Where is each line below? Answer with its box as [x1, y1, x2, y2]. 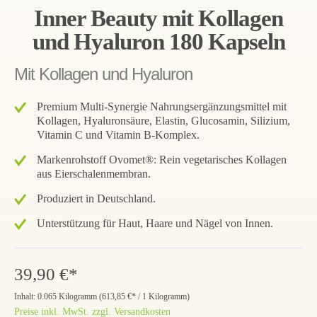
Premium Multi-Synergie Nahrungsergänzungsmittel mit [37, 100, 287, 113]
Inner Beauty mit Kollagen [34, 6, 283, 32]
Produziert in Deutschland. [37, 192, 156, 205]
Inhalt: [14, 292, 38, 302]
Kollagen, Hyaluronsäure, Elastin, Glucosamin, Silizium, [37, 115, 290, 127]
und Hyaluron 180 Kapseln [32, 29, 285, 55]
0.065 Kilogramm [38, 292, 99, 302]
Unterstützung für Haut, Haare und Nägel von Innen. [37, 217, 273, 230]
